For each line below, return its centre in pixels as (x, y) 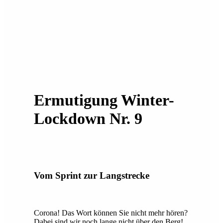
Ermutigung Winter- (104, 100)
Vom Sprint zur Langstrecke (92, 175)
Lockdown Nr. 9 (88, 118)
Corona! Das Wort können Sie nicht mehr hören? (111, 213)
